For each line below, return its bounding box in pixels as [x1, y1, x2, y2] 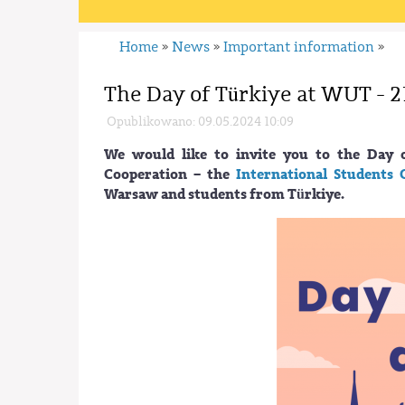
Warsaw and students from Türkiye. [104, 184, 344, 204]
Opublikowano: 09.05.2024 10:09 [106, 113, 294, 129]
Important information [223, 38, 375, 56]
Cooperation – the [104, 164, 230, 184]
